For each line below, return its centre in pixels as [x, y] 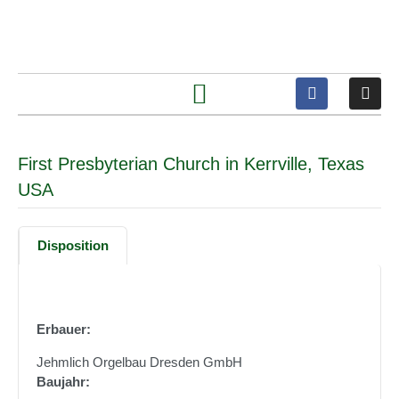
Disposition [73, 245]
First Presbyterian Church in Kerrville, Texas [191, 164]
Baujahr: [63, 382]
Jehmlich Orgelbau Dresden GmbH [139, 362]
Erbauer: [64, 329]
